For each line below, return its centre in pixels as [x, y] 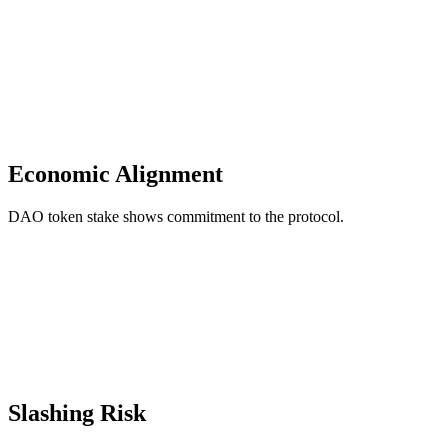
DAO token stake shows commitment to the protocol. [176, 217]
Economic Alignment [115, 174]
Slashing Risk [77, 413]
